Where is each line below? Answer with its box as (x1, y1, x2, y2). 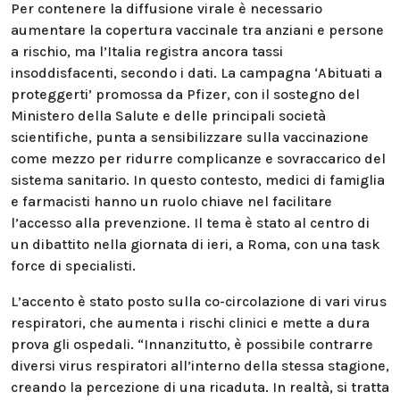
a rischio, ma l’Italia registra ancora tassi (11, 43, 283, 60)
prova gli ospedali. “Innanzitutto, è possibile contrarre (11, 336, 373, 353)
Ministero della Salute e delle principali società (11, 107, 326, 124)
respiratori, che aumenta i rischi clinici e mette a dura (11, 314, 370, 331)
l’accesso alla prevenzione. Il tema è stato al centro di (11, 214, 370, 231)
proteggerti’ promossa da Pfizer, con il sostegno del (11, 86, 360, 103)
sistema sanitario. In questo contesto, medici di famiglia (11, 171, 385, 188)
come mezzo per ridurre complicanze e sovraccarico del (11, 150, 386, 167)
